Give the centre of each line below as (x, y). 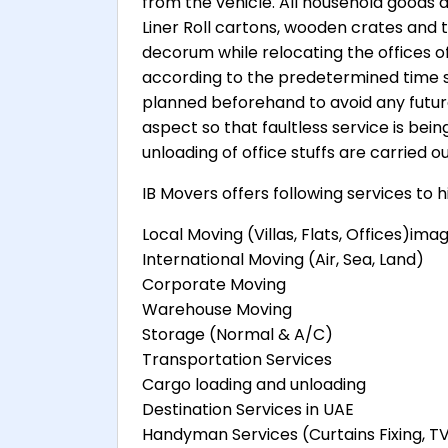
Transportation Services (237, 360)
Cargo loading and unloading (254, 385)
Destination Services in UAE (248, 410)
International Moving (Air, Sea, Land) (283, 260)
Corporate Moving (214, 285)
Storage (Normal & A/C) (237, 335)
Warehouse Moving (217, 310)
